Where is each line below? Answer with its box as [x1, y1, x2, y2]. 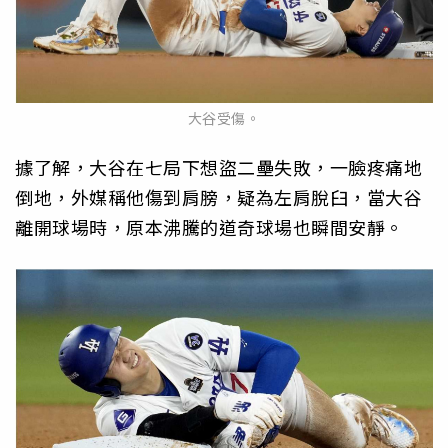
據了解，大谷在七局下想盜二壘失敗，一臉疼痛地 [15, 154, 422, 181]
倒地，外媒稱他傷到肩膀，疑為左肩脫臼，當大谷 [15, 184, 422, 211]
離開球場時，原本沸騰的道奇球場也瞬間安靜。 [15, 214, 404, 241]
